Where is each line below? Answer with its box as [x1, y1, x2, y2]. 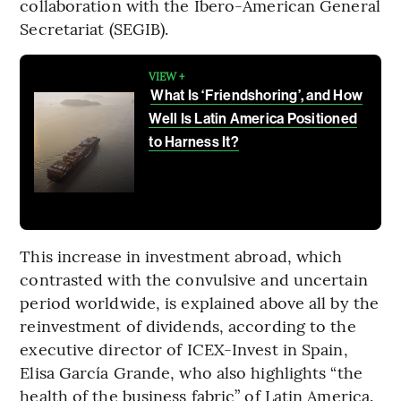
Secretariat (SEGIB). [20, 17, 169, 40]
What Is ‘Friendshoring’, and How [150, 87, 363, 105]
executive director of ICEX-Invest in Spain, [20, 337, 348, 361]
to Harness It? [149, 133, 239, 151]
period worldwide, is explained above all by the [20, 291, 380, 314]
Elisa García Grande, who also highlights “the [20, 361, 363, 384]
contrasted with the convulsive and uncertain [20, 268, 368, 291]
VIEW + [149, 69, 185, 84]
